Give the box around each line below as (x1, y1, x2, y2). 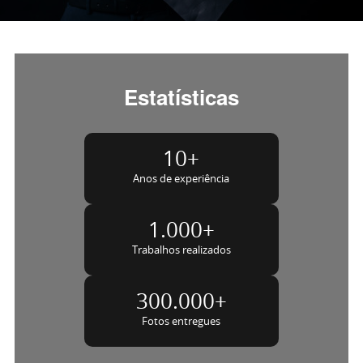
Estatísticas (123, 82, 239, 113)
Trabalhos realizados (131, 242, 231, 258)
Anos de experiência (133, 171, 230, 186)
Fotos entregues (142, 314, 221, 329)
